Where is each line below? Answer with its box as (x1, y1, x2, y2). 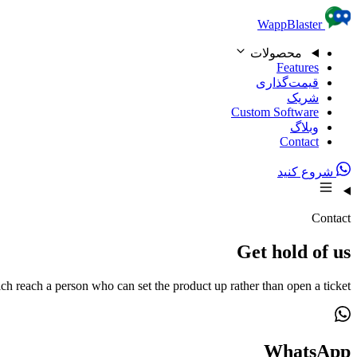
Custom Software (231, 105, 319, 119)
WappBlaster (257, 18, 322, 31)
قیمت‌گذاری (256, 76, 319, 89)
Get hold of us (237, 241, 351, 262)
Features (277, 61, 319, 74)
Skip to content (262, 10, 338, 23)
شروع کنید (277, 165, 336, 178)
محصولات (247, 46, 306, 60)
